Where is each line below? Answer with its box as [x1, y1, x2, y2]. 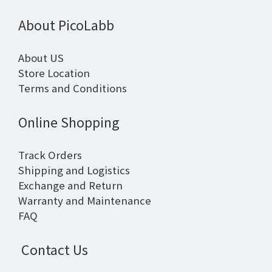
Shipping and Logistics [18, 163, 130, 177]
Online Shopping [18, 112, 120, 131]
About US [18, 50, 64, 65]
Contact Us [18, 240, 88, 259]
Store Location [18, 66, 90, 80]
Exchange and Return [18, 178, 123, 192]
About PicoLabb [18, 15, 114, 34]
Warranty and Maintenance [18, 193, 151, 208]
